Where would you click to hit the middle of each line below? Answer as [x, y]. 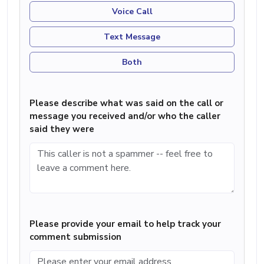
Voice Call [132, 11]
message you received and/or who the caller [125, 116]
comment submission [75, 237]
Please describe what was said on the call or [126, 103]
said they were [62, 129]
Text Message [132, 37]
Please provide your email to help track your [125, 224]
